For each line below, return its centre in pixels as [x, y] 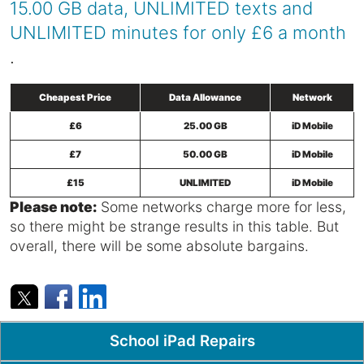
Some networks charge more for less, [221, 206]
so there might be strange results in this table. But [174, 226]
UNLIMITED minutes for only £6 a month [178, 32]
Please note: [53, 206]
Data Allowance [205, 97]
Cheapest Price [75, 97]
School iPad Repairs [182, 340]
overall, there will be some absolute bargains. [159, 245]
